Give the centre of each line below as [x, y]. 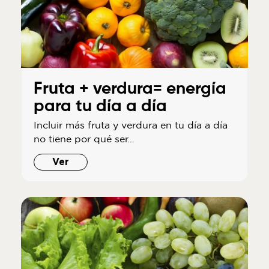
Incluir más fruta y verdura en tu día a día [130, 125]
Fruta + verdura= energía [130, 89]
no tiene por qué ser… [84, 139]
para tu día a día [100, 107]
